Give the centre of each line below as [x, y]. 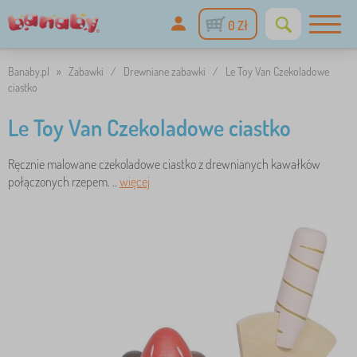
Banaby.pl [29, 71]
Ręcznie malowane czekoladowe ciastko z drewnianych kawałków [164, 164]
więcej [135, 182]
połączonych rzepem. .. [64, 182]
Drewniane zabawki [165, 71]
